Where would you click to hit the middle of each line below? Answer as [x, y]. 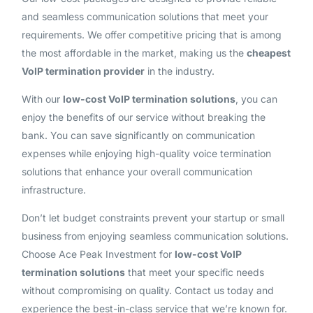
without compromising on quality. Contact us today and [147, 290]
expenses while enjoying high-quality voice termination [146, 153]
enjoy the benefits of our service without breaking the [143, 117]
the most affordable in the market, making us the [134, 52]
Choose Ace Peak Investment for [98, 254]
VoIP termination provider [83, 71]
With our [42, 99]
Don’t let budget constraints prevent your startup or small [153, 217]
